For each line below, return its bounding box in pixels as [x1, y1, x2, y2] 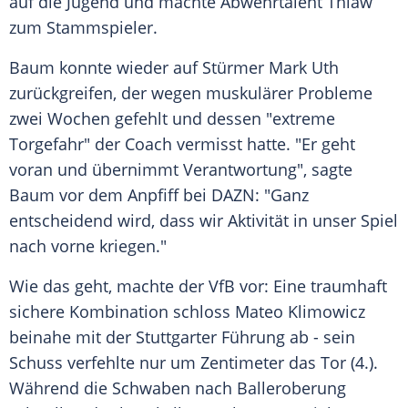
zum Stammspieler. [9, 16, 158, 39]
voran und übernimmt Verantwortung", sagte [9, 158, 352, 181]
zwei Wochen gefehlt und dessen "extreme [9, 107, 335, 130]
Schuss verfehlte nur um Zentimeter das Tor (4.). [9, 352, 378, 374]
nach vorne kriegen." [9, 235, 167, 258]
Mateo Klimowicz [235, 301, 365, 323]
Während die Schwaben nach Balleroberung [9, 377, 346, 400]
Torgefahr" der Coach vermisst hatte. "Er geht [9, 133, 355, 156]
